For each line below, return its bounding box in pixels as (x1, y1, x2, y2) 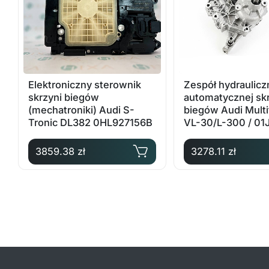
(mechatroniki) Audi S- (28, 103, 135, 116)
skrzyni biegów (28, 91, 100, 103)
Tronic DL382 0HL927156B (28, 116, 153, 128)
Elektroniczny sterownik (28, 78, 142, 91)
